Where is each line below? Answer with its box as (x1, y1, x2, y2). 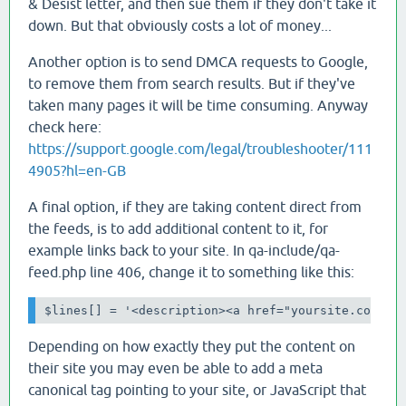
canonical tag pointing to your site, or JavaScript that (28, 382, 366, 399)
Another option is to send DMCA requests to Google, (28, 53, 368, 70)
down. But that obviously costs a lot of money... (28, 16, 332, 34)
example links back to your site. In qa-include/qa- (28, 241, 340, 258)
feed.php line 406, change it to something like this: (28, 263, 354, 280)
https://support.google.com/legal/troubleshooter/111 (28, 140, 372, 157)
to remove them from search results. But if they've (28, 74, 355, 92)
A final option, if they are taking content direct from (28, 198, 362, 215)
